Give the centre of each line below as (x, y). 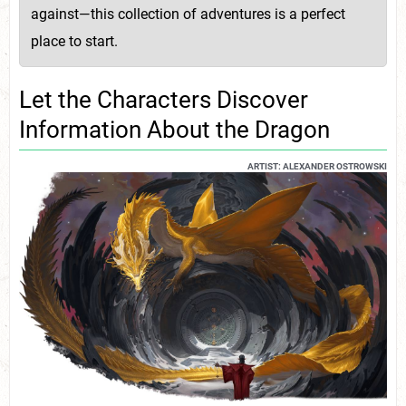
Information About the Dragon (174, 129)
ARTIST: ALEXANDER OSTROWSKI (317, 166)
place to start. (74, 42)
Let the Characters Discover (164, 99)
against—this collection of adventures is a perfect (188, 14)
